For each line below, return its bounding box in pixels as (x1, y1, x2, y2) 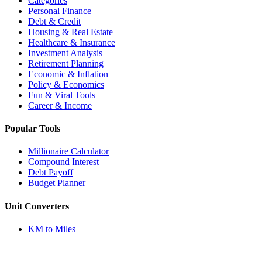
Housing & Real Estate (28, 26, 113, 37)
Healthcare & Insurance (28, 37, 115, 47)
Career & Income (28, 100, 92, 111)
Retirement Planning (28, 58, 104, 68)
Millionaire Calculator (28, 146, 109, 157)
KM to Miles (28, 223, 75, 234)
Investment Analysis (28, 47, 102, 58)
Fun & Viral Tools (28, 89, 95, 100)
